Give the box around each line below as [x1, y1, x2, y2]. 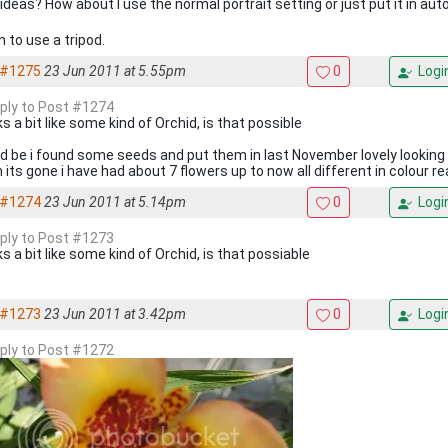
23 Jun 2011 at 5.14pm [44, 194, 186, 210]
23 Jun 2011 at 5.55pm [44, 63, 186, 79]
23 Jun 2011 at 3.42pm [44, 306, 186, 322]
